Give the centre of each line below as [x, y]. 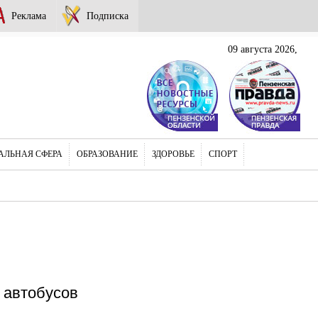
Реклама [29, 16]
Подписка [108, 16]
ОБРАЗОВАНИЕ [107, 154]
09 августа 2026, [263, 49]
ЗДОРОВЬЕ [173, 154]
